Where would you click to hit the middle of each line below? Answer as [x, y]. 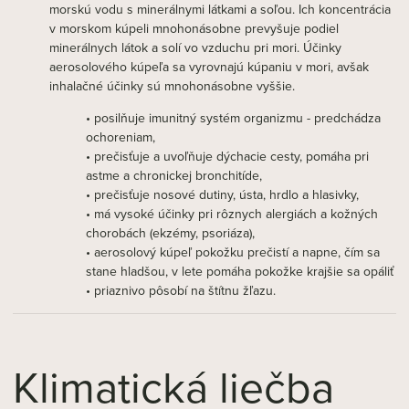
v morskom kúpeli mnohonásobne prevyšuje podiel [194, 28]
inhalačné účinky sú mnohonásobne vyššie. [172, 86]
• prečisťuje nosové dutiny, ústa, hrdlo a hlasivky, [222, 194]
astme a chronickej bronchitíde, [174, 175]
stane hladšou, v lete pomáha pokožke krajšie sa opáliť [240, 271]
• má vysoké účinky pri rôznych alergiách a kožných [232, 214]
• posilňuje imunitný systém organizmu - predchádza [233, 118]
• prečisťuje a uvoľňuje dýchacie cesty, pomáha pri [227, 156]
